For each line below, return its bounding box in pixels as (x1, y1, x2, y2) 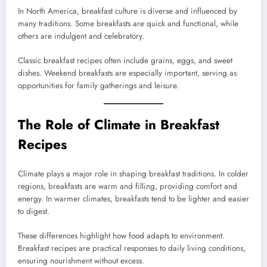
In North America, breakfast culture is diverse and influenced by (18, 5, 237, 17)
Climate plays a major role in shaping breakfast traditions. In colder (18, 168, 249, 180)
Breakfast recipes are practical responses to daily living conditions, (18, 242, 246, 254)
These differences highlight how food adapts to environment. (18, 229, 225, 241)
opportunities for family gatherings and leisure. (18, 79, 179, 91)
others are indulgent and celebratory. (18, 30, 144, 42)
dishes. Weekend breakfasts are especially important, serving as (18, 67, 237, 79)
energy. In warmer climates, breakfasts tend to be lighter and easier (18, 193, 249, 205)
